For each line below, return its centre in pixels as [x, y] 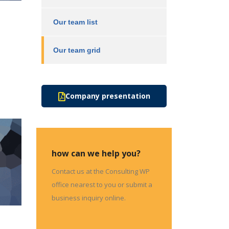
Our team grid [77, 50]
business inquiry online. [89, 198]
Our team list [75, 22]
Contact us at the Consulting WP [101, 171]
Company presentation [108, 96]
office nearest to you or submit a [102, 185]
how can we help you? [96, 153]
